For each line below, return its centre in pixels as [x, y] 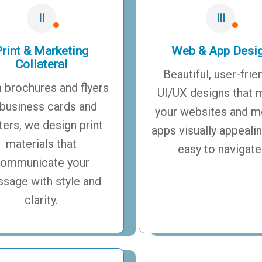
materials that [42, 144]
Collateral [41, 64]
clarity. [42, 200]
